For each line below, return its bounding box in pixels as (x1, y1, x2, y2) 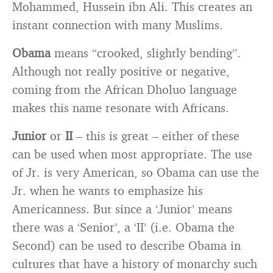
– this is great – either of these (76, 128, 239, 143)
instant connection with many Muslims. (12, 17, 223, 32)
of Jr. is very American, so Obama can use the (12, 165, 259, 180)
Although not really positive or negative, (12, 63, 230, 79)
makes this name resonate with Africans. (12, 100, 229, 115)
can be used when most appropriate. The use (12, 146, 252, 161)
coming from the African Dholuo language (12, 82, 237, 97)
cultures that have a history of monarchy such (12, 256, 257, 271)
